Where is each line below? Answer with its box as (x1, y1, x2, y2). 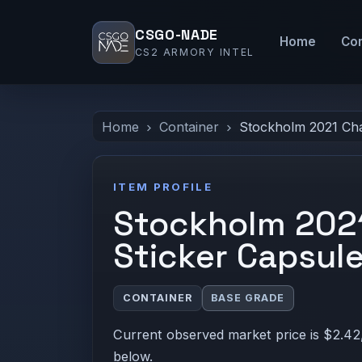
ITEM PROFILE (112, 180, 213, 194)
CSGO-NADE (134, 26, 219, 44)
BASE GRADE (211, 292, 285, 305)
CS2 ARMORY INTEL (134, 46, 255, 59)
